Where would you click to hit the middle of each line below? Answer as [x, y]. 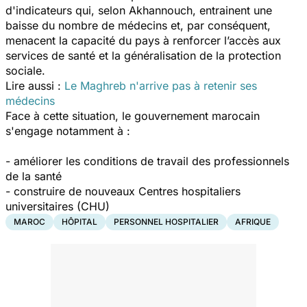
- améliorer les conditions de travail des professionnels [147, 161]
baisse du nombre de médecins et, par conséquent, [138, 26]
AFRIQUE [253, 222]
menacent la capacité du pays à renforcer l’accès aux [143, 41]
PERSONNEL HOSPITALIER [166, 222]
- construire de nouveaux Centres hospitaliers [123, 192]
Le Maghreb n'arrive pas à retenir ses [161, 86]
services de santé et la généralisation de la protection [143, 56]
